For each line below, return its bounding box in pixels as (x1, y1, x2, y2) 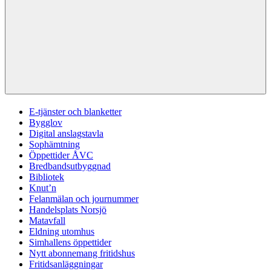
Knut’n (29, 183, 56, 194)
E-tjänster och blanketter (29, 106, 122, 117)
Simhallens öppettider (29, 237, 111, 248)
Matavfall (29, 215, 65, 226)
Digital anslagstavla (29, 128, 103, 139)
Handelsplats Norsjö (29, 204, 106, 215)
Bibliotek (29, 172, 64, 183)
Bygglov (29, 117, 62, 128)
